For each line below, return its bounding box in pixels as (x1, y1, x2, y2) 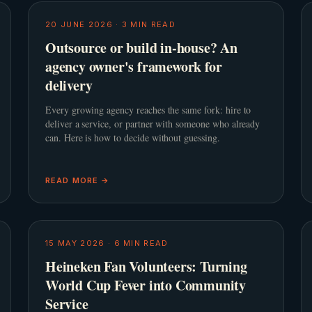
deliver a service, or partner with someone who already (45, 117, 260, 130)
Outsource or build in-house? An (45, 38, 237, 58)
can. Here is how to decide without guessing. (45, 131, 220, 144)
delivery (45, 75, 93, 95)
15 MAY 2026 (45, 238, 105, 248)
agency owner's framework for (45, 56, 222, 77)
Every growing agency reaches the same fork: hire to (45, 103, 251, 116)
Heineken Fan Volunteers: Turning (45, 256, 247, 276)
